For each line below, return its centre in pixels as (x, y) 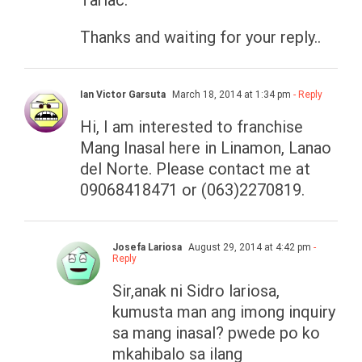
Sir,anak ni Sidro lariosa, (196, 291)
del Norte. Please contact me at (195, 169)
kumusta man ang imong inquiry (224, 312)
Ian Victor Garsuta (123, 95)
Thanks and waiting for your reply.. (200, 38)
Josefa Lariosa (147, 248)
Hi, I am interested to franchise (192, 127)
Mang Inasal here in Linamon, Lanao (206, 148)
